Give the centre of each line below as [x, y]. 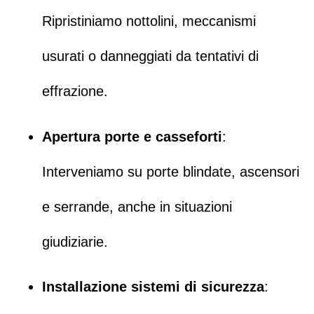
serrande [82, 206]
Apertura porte [91, 136]
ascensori [269, 171]
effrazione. [75, 91]
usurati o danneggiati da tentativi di [150, 56]
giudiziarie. [75, 241]
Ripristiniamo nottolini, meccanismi [149, 21]
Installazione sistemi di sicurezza [153, 287]
